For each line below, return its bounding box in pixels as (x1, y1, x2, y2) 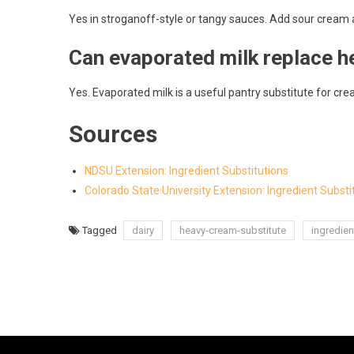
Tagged (82, 224, 119, 236)
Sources (69, 119, 157, 148)
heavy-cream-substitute (179, 224, 286, 236)
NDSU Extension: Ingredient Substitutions (85, 164, 288, 177)
